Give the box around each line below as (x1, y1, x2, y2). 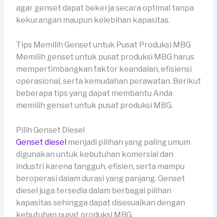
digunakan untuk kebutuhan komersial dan (15, 149, 173, 159)
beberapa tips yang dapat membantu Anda (15, 89, 172, 98)
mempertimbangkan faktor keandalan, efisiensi (15, 64, 192, 74)
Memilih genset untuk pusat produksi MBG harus (15, 52, 194, 62)
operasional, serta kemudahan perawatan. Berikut (15, 77, 201, 86)
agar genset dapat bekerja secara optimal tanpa (15, 3, 194, 13)
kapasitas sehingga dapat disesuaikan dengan (15, 198, 185, 207)
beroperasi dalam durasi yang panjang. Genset (15, 173, 185, 183)
